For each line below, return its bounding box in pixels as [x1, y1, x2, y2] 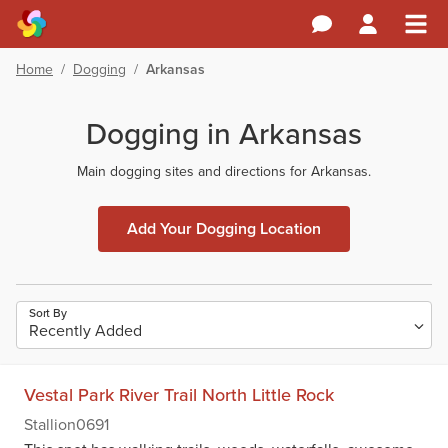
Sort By [29, 304, 67, 322]
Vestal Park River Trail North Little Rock [24, 382, 334, 408]
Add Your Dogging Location [127, 217, 321, 240]
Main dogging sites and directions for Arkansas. [77, 161, 371, 182]
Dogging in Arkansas [86, 112, 362, 156]
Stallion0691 [24, 413, 109, 436]
